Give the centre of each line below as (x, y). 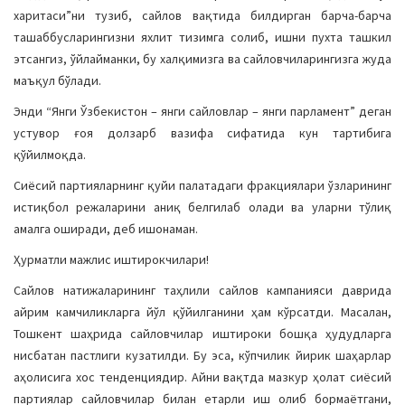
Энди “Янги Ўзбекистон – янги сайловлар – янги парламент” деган (202, 111)
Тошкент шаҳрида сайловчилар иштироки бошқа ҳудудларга (202, 334)
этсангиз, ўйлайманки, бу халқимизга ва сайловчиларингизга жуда (202, 59)
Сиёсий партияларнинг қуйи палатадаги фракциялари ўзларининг (202, 185)
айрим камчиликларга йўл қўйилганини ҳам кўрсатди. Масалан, (202, 312)
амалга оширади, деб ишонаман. (106, 229)
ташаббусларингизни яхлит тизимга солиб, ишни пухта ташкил (202, 37)
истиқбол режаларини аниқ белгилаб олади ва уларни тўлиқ (202, 207)
